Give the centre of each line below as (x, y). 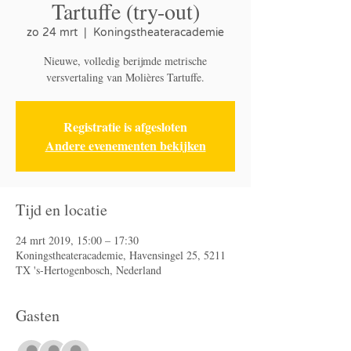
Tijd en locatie (62, 210)
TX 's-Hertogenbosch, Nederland (89, 270)
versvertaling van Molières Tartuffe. (125, 77)
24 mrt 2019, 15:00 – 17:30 (77, 240)
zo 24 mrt (52, 33)
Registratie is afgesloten (125, 127)
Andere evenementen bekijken (125, 145)
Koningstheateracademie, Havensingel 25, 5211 (121, 255)
